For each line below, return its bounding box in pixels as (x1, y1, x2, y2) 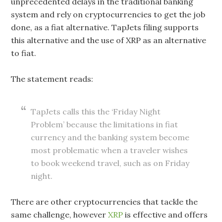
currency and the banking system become (31, 132, 190, 142)
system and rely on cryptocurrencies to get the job (11, 9, 206, 19)
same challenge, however (11, 210, 109, 220)
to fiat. (11, 48, 39, 58)
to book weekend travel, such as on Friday (31, 158, 190, 168)
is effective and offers (123, 210, 208, 220)
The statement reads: (11, 74, 94, 84)
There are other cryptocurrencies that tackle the (11, 197, 198, 207)
